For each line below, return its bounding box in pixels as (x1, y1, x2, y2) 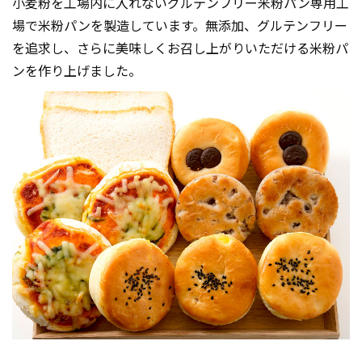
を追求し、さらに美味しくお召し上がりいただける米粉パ (12, 41, 348, 57)
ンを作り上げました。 (12, 64, 141, 80)
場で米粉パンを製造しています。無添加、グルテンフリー (12, 19, 347, 35)
